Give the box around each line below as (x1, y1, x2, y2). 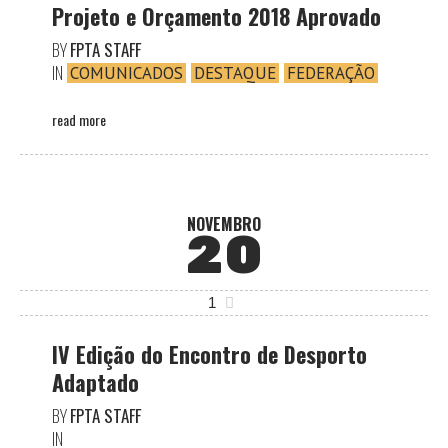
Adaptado (52, 366, 139, 399)
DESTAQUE (194, 62, 276, 85)
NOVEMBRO (187, 212, 261, 237)
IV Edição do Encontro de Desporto (52, 338, 367, 371)
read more (52, 109, 106, 131)
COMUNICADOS (70, 62, 183, 85)
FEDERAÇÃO (287, 62, 375, 85)
